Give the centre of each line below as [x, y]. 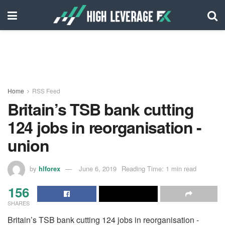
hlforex [49, 168]
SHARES [19, 203]
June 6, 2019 [98, 168]
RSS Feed [46, 91]
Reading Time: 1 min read [159, 168]
